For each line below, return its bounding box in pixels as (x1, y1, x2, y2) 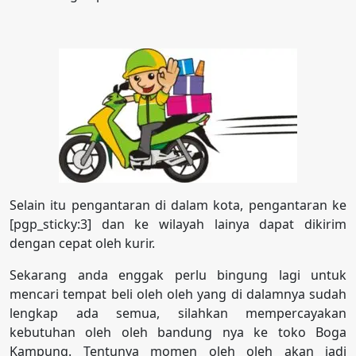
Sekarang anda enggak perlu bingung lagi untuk (10, 265, 346, 284)
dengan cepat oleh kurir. (10, 234, 155, 252)
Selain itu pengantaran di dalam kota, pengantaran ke (10, 195, 346, 214)
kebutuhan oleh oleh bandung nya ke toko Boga (10, 323, 346, 341)
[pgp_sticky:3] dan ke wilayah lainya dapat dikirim (10, 215, 346, 233)
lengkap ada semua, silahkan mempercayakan (10, 304, 346, 322)
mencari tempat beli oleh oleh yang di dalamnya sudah (10, 284, 346, 303)
